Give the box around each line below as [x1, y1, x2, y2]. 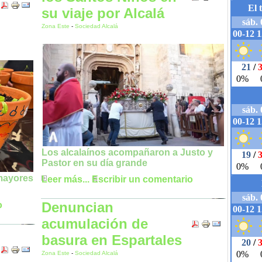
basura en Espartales [42, 232, 182, 248]
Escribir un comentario [92, 174, 193, 185]
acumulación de [42, 216, 148, 232]
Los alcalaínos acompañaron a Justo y [42, 147, 213, 158]
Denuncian [42, 199, 113, 215]
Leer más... [42, 174, 89, 185]
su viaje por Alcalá [42, 5, 164, 21]
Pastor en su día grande [42, 158, 147, 168]
